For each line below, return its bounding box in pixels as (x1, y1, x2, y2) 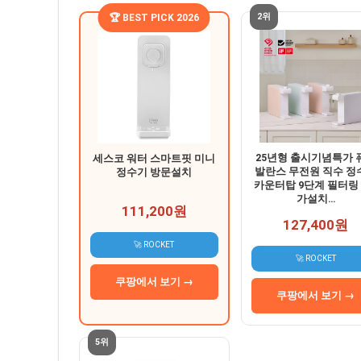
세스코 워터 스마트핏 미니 (93, 152, 216, 165)
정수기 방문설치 (116, 166, 193, 179)
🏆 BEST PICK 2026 (109, 12, 199, 24)
